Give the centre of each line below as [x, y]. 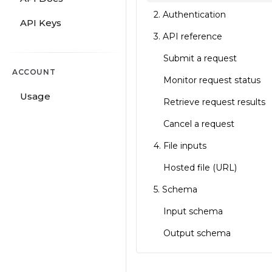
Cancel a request [199, 124]
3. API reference [188, 36]
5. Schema [175, 189]
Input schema [193, 211]
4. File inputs [180, 146]
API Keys [41, 23]
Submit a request [200, 58]
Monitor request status [212, 80]
